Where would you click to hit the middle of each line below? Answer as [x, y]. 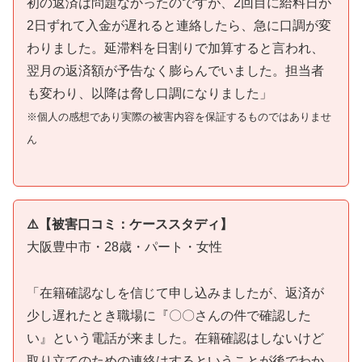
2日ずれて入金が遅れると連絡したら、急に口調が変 [179, 25]
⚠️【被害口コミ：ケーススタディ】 [130, 225]
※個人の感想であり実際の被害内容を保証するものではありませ [179, 116]
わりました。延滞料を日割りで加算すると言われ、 [175, 48]
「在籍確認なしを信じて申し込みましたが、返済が [175, 293]
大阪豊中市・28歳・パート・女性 [124, 247]
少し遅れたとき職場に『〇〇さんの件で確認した [169, 316]
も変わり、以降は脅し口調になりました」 [149, 93]
